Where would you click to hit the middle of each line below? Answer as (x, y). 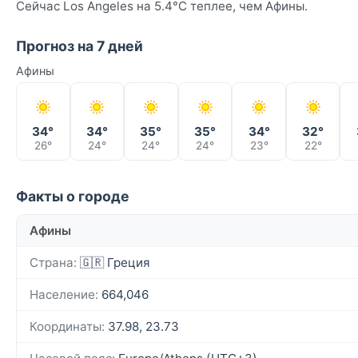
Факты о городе (73, 196)
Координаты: (67, 326)
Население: (64, 294)
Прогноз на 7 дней (80, 46)
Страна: (53, 262)
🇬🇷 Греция (113, 262)
